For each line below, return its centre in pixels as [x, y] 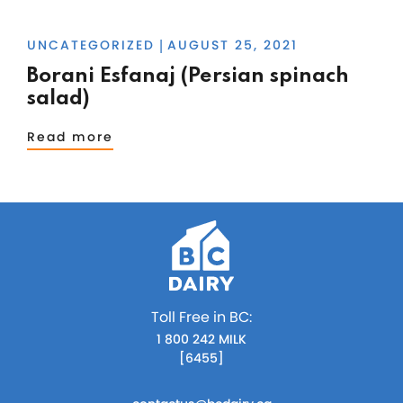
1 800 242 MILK [201, 340]
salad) [61, 98]
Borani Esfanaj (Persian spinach [188, 76]
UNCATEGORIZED [91, 45]
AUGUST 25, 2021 [233, 45]
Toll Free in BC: [201, 318]
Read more [70, 136]
